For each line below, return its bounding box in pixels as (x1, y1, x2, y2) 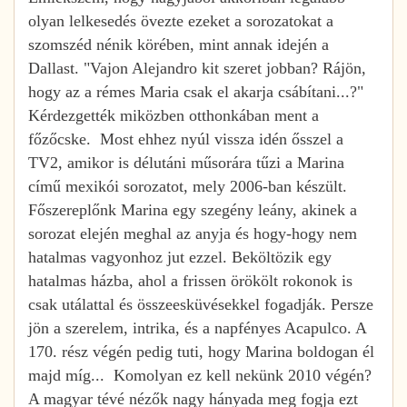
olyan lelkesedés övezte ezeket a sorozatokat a (28, 11, 333, 30)
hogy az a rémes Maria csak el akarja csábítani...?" (28, 82, 363, 101)
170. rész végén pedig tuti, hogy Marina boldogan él (28, 342, 374, 361)
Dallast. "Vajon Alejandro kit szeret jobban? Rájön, (28, 58, 366, 77)
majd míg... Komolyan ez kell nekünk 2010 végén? (28, 365, 372, 384)
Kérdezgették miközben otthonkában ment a (28, 105, 319, 124)
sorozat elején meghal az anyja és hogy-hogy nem (28, 223, 357, 243)
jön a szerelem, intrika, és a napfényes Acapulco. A (28, 318, 366, 337)
